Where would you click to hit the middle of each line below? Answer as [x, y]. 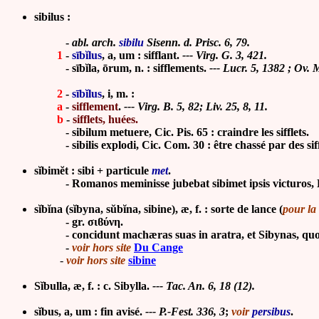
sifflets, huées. [105, 120]
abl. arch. [95, 43]
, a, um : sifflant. [141, 56]
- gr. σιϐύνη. [79, 222]
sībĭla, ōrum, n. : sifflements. [141, 68]
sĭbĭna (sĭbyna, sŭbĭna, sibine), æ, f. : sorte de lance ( [158, 209]
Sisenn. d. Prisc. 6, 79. [197, 43]
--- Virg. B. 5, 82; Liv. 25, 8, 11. [196, 107]
